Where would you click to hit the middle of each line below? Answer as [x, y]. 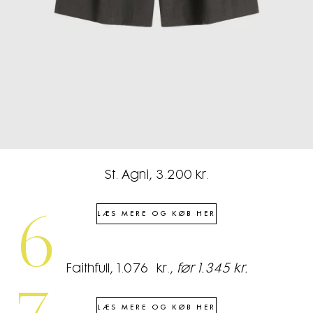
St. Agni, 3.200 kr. [156, 176]
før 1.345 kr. [212, 269]
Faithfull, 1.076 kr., [121, 269]
